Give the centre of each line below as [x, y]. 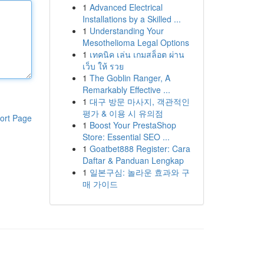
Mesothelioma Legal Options [136, 42]
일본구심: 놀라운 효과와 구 [139, 172]
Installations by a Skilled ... [131, 19]
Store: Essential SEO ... [126, 137]
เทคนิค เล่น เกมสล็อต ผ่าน [137, 54]
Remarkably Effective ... [126, 90]
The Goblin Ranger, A [130, 78]
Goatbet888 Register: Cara [140, 148]
